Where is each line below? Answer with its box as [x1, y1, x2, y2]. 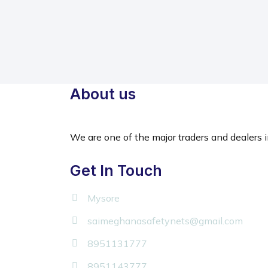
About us [70, 85, 136, 103]
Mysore [87, 192, 120, 204]
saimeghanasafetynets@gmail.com [87, 215, 243, 227]
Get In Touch [70, 162, 162, 179]
